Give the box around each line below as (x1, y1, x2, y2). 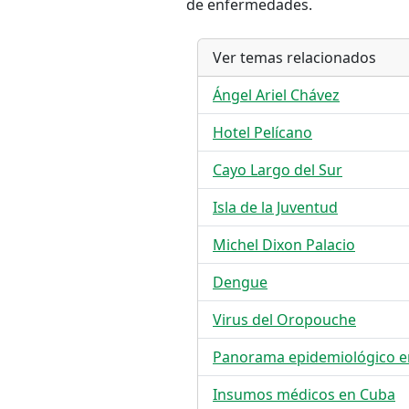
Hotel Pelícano (213, 122, 312, 142)
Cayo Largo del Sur (213, 160, 342, 180)
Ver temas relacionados (213, 47, 376, 68)
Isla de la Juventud (213, 197, 338, 217)
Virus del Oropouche (213, 309, 356, 330)
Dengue (213, 272, 267, 292)
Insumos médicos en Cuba (213, 384, 395, 404)
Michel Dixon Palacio (213, 235, 355, 255)
